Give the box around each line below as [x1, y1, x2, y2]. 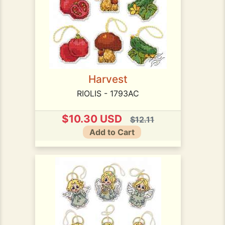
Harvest [88, 72, 128, 85]
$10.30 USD [62, 112, 122, 125]
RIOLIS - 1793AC [77, 88, 139, 98]
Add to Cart [89, 127, 135, 138]
